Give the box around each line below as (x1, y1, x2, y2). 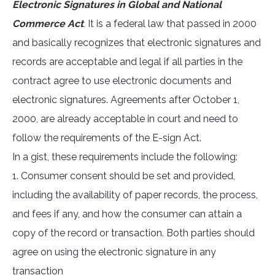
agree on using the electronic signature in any (12, 246, 216, 258)
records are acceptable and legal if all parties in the (12, 56, 242, 68)
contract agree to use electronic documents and (12, 75, 231, 87)
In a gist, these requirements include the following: (12, 151, 238, 163)
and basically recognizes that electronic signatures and (12, 37, 261, 49)
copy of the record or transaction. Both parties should (12, 227, 255, 239)
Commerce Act (12, 18, 83, 30)
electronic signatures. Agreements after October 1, (12, 94, 239, 106)
